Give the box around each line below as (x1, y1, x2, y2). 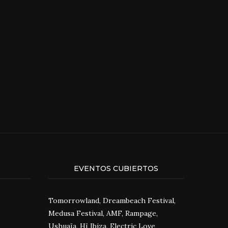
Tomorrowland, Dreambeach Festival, (48, 195, 176, 205)
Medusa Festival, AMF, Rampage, (48, 208, 158, 218)
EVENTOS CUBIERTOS (73, 163, 158, 173)
